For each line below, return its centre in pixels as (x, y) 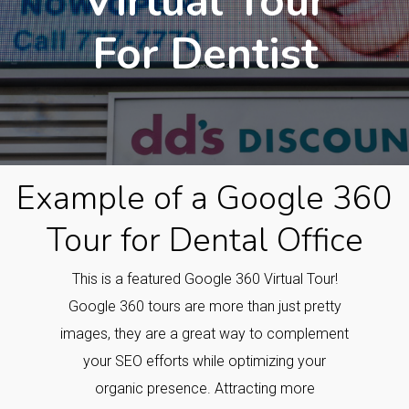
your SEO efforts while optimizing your (204, 362)
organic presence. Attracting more (204, 389)
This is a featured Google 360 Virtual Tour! (204, 279)
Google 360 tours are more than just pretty (204, 307)
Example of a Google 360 (204, 198)
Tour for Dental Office (204, 240)
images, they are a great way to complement (204, 334)
